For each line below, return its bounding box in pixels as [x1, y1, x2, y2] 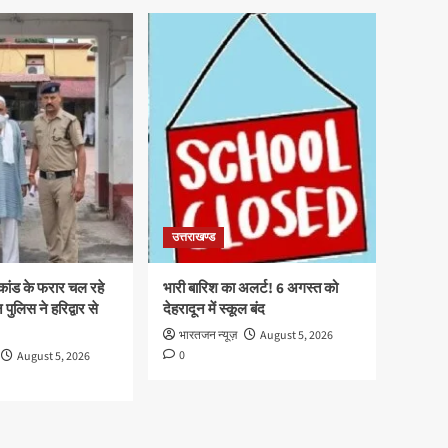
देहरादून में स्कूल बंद [163, 299, 265, 321]
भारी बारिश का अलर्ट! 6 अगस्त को [163, 278, 338, 300]
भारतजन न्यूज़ [179, 327, 237, 345]
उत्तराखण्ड [172, 229, 215, 247]
